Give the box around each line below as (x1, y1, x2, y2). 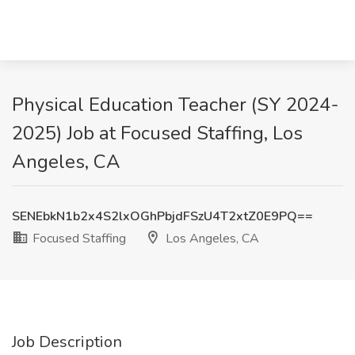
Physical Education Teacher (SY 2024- (12, 92, 339, 117)
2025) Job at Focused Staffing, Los (12, 120, 303, 146)
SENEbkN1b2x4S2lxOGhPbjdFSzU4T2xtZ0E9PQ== (12, 208, 313, 225)
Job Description (12, 331, 122, 353)
